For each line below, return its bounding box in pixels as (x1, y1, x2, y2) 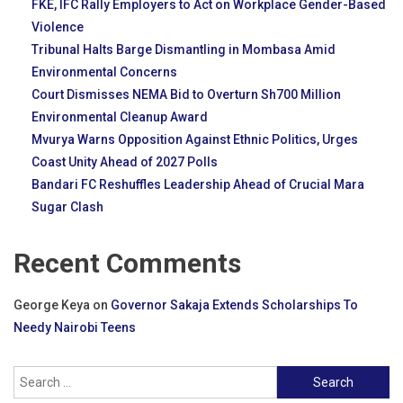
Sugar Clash (31, 200, 103, 215)
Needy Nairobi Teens (13, 320, 136, 336)
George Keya (13, 298, 90, 313)
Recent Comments (13, 247, 241, 280)
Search (275, 369, 318, 384)
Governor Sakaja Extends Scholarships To (111, 298, 358, 313)
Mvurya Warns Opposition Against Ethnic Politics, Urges (31, 132, 358, 148)
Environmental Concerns (31, 65, 177, 80)
